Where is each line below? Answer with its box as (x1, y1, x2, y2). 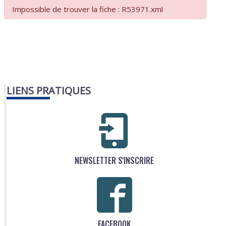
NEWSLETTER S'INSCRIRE (75, 154, 154, 166)
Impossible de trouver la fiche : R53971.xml (12, 4, 163, 15)
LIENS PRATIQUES (7, 84, 91, 98)
